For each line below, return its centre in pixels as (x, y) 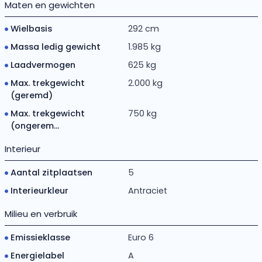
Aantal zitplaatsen (51, 172)
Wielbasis (31, 28)
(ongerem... (35, 125)
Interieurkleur (39, 190)
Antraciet (148, 190)
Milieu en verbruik (41, 213)
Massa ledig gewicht (55, 46)
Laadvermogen (43, 65)
